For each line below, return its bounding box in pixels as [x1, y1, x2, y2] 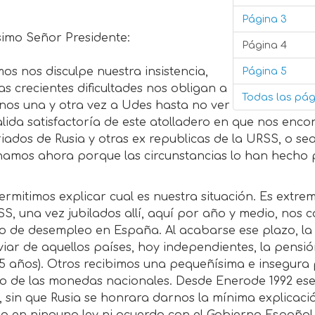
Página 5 [241, 65, 287, 77]
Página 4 [241, 39, 287, 51]
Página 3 [241, 13, 287, 25]
